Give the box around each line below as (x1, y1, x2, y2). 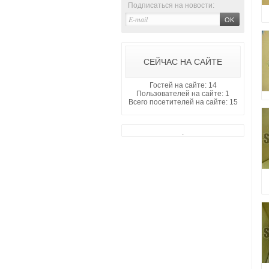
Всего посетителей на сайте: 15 (128, 98, 238, 106)
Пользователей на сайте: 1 (136, 89, 229, 98)
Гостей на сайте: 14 (149, 81, 217, 89)
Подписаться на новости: (128, 1, 214, 10)
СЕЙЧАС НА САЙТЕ (144, 57, 222, 67)
